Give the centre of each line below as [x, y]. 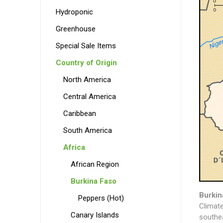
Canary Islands [95, 215]
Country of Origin [86, 63]
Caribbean [79, 113]
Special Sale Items [86, 46]
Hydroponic [74, 12]
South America [87, 130]
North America [87, 80]
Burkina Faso [93, 181]
